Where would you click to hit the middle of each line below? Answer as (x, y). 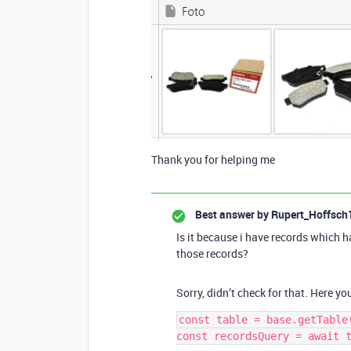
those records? (212, 253)
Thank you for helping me (213, 159)
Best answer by (232, 214)
